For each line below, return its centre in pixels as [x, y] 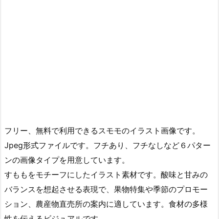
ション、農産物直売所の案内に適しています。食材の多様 [106, 204]
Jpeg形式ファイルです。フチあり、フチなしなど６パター [108, 145]
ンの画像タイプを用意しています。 [67, 160]
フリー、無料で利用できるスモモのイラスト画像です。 [102, 130]
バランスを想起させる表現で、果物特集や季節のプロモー [106, 189]
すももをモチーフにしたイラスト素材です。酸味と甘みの [106, 174]
